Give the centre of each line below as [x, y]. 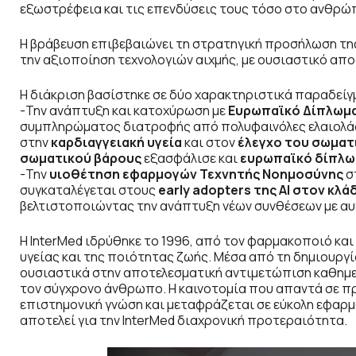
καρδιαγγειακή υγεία [116, 143]
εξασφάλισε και [192, 159]
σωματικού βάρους [82, 159]
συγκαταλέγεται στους [89, 190]
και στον [210, 143]
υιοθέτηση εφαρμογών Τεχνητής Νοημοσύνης [196, 174]
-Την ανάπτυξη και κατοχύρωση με [124, 111]
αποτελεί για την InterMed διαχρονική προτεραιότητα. [184, 321]
